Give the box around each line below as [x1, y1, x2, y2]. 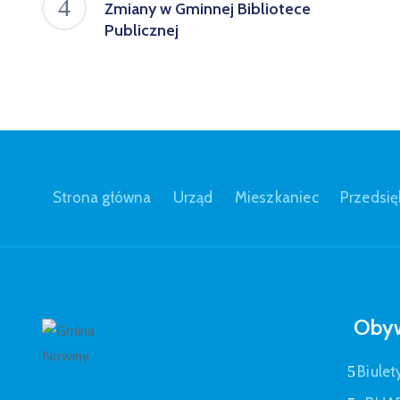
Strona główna [53, 188, 152, 206]
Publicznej [104, 21, 179, 40]
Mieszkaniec [234, 188, 319, 206]
